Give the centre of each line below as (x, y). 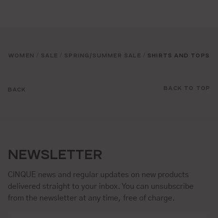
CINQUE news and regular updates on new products (98, 174)
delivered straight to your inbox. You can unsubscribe (100, 186)
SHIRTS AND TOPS (179, 55)
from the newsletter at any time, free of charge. (91, 198)
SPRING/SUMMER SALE (103, 55)
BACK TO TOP (187, 87)
